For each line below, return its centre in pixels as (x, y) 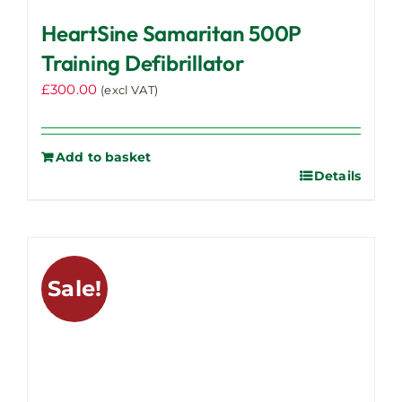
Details (337, 175)
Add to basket (104, 157)
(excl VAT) (129, 90)
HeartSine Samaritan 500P (172, 33)
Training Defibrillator (143, 62)
